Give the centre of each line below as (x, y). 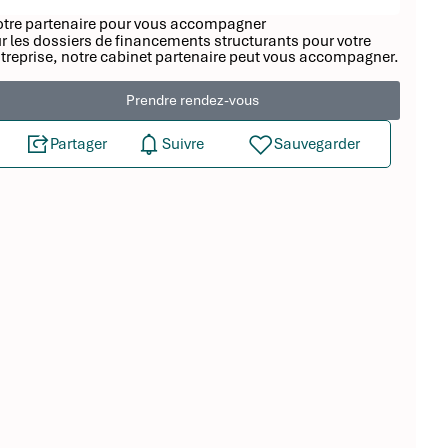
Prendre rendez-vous (192, 100)
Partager (78, 144)
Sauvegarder (317, 144)
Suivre (183, 144)
